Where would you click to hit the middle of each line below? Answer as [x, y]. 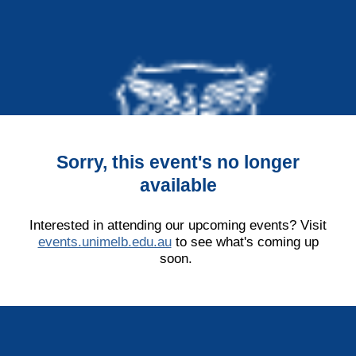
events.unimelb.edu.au [104, 242]
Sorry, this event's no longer [178, 163]
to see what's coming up [245, 242]
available [178, 186]
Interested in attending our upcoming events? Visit [178, 225]
